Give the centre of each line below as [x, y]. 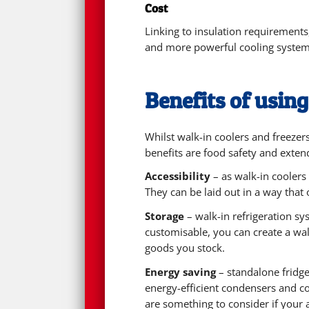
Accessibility [178, 177]
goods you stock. [185, 248]
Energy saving [181, 272]
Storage [165, 216]
